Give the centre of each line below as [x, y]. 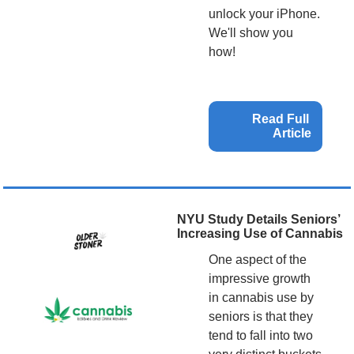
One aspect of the [258, 260]
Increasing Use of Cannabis [260, 234]
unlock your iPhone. [264, 14]
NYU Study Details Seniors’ [258, 220]
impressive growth [260, 279]
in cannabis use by [261, 298]
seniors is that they [261, 317]
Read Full [281, 119]
